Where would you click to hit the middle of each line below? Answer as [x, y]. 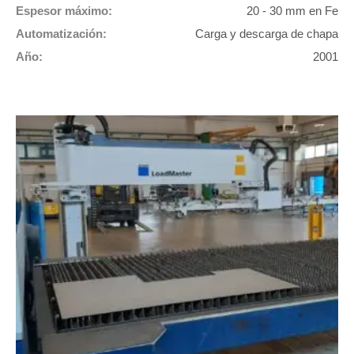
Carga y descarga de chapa [267, 34]
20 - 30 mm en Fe [292, 11]
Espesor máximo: [64, 11]
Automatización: [61, 34]
